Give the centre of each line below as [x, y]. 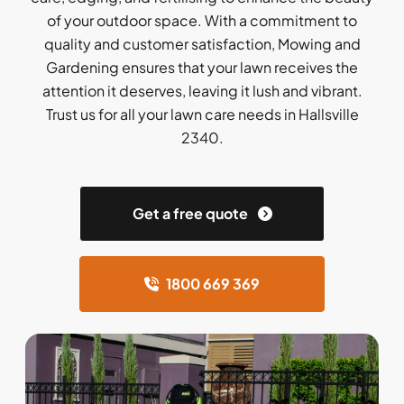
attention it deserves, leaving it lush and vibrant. [202, 91]
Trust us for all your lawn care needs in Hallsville [202, 114]
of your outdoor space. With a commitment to [202, 20]
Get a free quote [191, 213]
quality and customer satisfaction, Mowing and [202, 44]
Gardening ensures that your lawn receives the [202, 67]
